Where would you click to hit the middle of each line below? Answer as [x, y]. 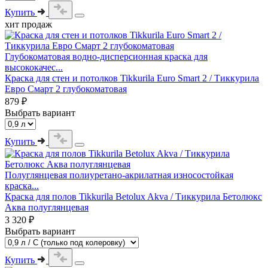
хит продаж [28, 24]
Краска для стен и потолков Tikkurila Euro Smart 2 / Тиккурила [132, 78]
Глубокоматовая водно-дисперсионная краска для [106, 56]
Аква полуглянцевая [47, 207]
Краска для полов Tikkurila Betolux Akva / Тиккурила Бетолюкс [133, 196]
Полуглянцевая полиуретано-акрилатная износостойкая [119, 175]
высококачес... [34, 67]
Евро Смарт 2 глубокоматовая [66, 89]
